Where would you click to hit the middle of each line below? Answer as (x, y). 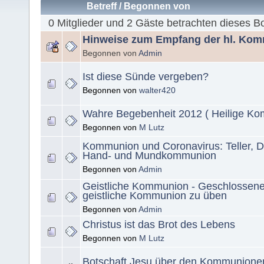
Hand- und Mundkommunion (149, 156)
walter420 (157, 90)
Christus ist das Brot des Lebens (159, 225)
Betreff (102, 6)
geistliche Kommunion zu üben (155, 196)
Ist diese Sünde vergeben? (146, 77)
